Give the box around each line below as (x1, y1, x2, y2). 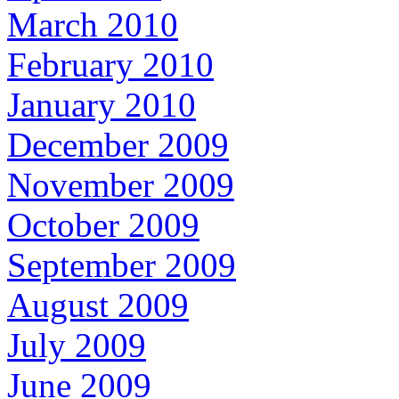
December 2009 (7, 126, 229, 165)
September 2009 (7, 246, 236, 285)
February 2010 (7, 45, 214, 85)
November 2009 (7, 166, 234, 205)
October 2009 (7, 206, 199, 245)
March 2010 (7, 5, 178, 45)
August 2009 (7, 286, 189, 325)
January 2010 (7, 85, 196, 125)
